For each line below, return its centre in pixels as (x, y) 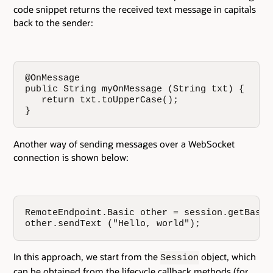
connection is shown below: (71, 158)
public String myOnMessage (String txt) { (135, 89)
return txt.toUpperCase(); (102, 100)
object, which (227, 256)
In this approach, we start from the (87, 256)
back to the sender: (53, 23)
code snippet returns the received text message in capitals (135, 9)
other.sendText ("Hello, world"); (113, 223)
